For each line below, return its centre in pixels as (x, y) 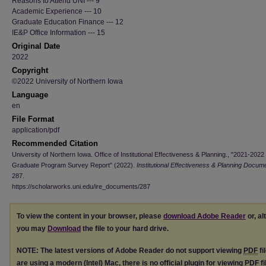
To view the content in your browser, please (90, 216)
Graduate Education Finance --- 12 (68, 22)
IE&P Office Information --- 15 (58, 33)
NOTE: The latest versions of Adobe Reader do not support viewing (130, 250)
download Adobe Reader (205, 216)
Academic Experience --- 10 (57, 11)
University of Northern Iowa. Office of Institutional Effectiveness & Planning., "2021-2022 (138, 154)
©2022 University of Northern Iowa (67, 81)
